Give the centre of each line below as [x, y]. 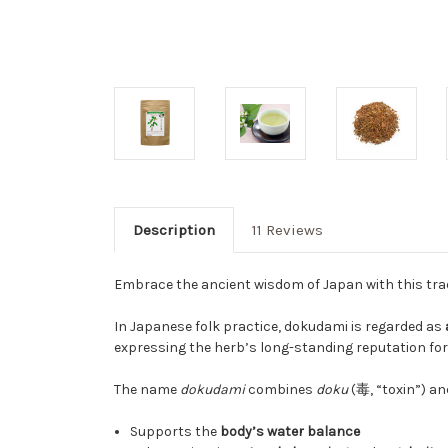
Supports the [175, 431]
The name [147, 389]
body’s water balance [290, 431]
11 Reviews [287, 229]
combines [280, 389]
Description [173, 229]
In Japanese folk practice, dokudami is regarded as [279, 326]
